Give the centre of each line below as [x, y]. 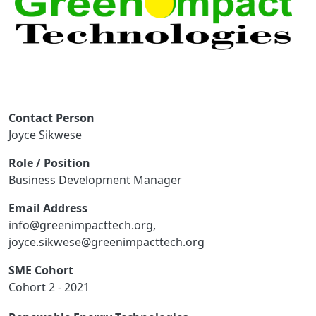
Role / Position [49, 163]
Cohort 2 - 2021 [49, 287]
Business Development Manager [95, 180]
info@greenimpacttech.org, [82, 225]
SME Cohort [41, 270]
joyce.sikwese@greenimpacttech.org [107, 242]
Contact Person [51, 117]
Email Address [48, 208]
